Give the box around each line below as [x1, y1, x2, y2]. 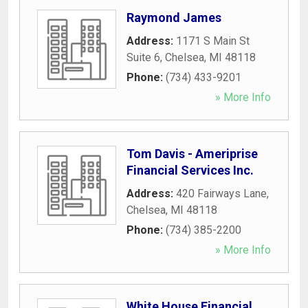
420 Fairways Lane [176, 186, 267, 200]
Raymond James [126, 10, 221, 25]
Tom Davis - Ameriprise [126, 146, 258, 161]
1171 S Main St [176, 34, 250, 47]
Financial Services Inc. [126, 162, 254, 177]
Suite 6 [126, 50, 160, 64]
